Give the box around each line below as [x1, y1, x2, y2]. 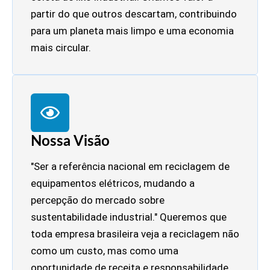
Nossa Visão [31, 134, 110, 149]
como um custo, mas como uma [31, 244, 178, 257]
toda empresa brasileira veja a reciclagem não [31, 227, 239, 240]
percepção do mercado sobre [31, 193, 165, 206]
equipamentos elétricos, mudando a [31, 177, 195, 189]
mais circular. [31, 41, 91, 54]
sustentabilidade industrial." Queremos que [31, 210, 227, 223]
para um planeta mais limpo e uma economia [31, 24, 234, 37]
